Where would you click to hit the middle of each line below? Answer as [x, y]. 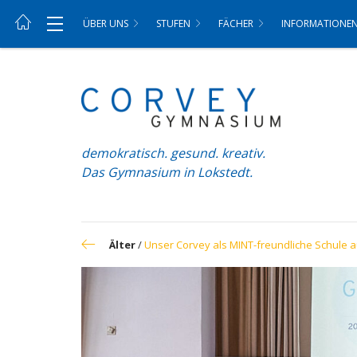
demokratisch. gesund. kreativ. [173, 153]
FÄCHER [236, 24]
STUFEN [173, 24]
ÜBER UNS [106, 24]
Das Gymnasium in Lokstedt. [167, 172]
